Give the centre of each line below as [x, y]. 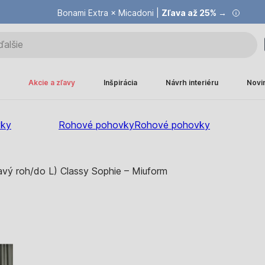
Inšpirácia [120, 83]
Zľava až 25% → [194, 13]
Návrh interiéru [192, 83]
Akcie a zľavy [52, 83]
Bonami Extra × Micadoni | [109, 13]
